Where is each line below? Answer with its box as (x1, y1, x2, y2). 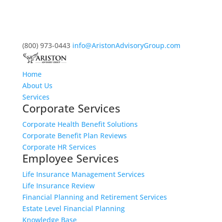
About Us (22, 81, 53, 91)
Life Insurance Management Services (22, 169, 145, 179)
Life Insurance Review (22, 181, 95, 191)
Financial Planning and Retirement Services (22, 192, 167, 202)
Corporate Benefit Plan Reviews (22, 131, 127, 141)
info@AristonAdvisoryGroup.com (72, 41, 180, 50)
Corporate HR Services (22, 142, 96, 152)
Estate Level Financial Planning (22, 204, 125, 214)
